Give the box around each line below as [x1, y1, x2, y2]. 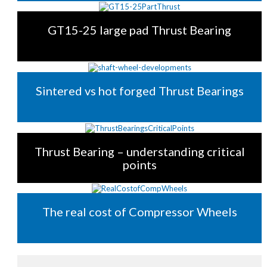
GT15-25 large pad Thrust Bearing [48, 23, 231, 38]
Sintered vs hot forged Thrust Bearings [35, 83, 244, 98]
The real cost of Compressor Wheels [42, 204, 237, 219]
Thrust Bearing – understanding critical [34, 144, 245, 159]
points [122, 157, 157, 172]
